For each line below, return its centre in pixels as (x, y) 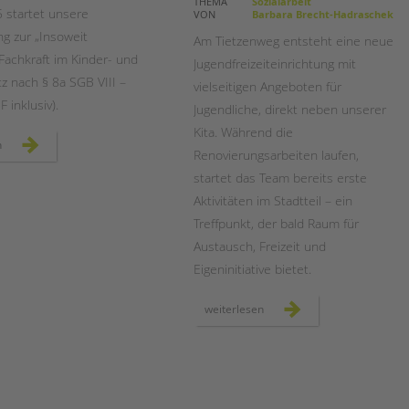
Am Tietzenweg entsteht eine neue (294, 40)
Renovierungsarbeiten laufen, (276, 154)
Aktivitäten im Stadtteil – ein (273, 200)
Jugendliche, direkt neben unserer (290, 109)
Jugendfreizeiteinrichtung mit (275, 63)
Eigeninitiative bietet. (252, 268)
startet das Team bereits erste (280, 177)
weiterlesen (234, 309)
